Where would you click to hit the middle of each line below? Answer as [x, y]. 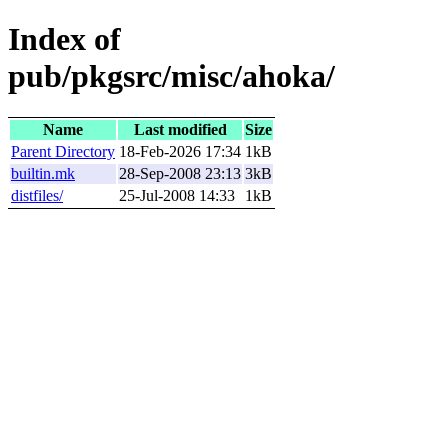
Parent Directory [63, 151]
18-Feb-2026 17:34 [180, 151]
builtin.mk [43, 173]
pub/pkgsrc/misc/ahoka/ [171, 76]
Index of [64, 39]
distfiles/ [37, 195]
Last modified [180, 129]
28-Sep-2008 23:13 [180, 173]
